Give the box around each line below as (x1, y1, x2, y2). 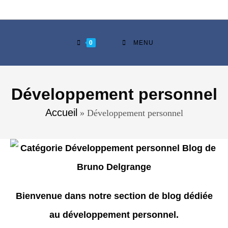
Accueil (45, 107, 77, 118)
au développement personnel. (49, 210, 179, 220)
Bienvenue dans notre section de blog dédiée (15, 191, 213, 201)
